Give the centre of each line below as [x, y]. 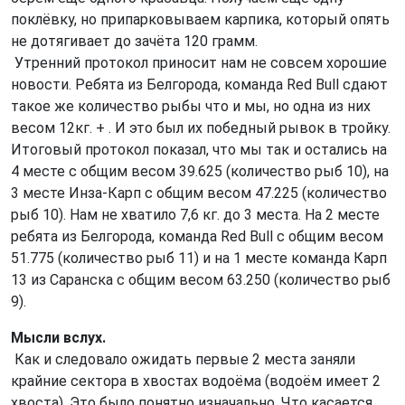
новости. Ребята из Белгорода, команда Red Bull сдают [199, 85]
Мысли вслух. [58, 338]
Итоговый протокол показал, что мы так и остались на [199, 150]
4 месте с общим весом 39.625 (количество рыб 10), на [200, 171]
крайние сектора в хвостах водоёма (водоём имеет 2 [196, 381]
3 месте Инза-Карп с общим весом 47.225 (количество [199, 193]
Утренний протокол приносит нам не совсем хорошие [199, 63]
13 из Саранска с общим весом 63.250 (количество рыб [201, 280]
